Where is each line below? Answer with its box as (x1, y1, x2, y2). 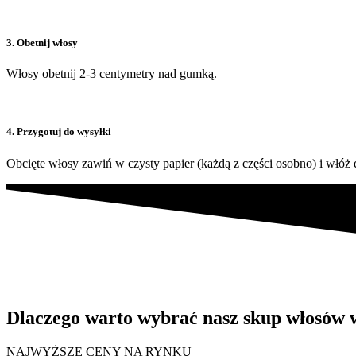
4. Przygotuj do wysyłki (6, 126, 111, 138)
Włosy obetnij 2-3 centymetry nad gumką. (6, 67, 217, 81)
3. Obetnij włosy (6, 37, 78, 49)
